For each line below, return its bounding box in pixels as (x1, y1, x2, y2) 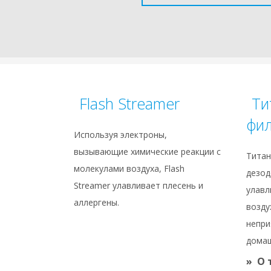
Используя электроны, (74, 129, 167, 141)
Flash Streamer (79, 93, 180, 114)
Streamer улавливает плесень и (74, 180, 203, 192)
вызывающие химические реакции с (74, 146, 221, 158)
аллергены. (74, 197, 119, 209)
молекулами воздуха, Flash (74, 163, 184, 175)
